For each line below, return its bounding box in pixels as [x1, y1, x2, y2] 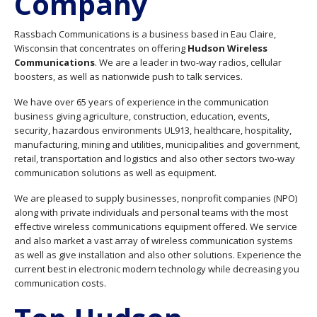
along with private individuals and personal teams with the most [14, 206, 288, 219]
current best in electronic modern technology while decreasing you [14, 263, 299, 275]
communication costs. [14, 277, 106, 289]
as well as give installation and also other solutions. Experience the [14, 248, 301, 261]
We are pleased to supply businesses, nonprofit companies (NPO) [14, 192, 297, 204]
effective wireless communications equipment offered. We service [14, 220, 297, 233]
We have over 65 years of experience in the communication [14, 96, 269, 108]
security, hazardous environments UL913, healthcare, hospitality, [14, 124, 292, 137]
